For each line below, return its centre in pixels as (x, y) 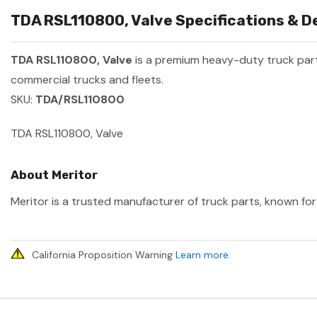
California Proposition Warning (104, 255)
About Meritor (54, 175)
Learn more (202, 255)
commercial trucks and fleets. (87, 80)
